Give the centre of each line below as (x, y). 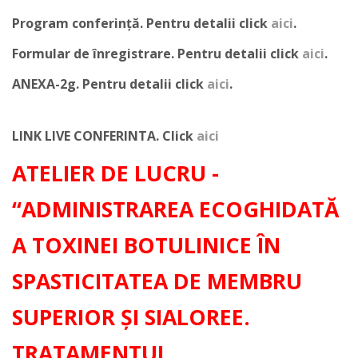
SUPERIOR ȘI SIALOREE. (131, 317)
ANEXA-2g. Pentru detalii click (109, 84)
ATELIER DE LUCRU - (115, 173)
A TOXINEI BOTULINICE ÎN (146, 245)
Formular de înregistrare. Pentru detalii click (157, 54)
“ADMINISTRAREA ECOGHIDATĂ (175, 209)
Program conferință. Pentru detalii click (141, 23)
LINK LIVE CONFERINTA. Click (104, 136)
